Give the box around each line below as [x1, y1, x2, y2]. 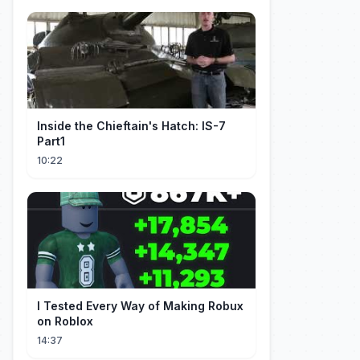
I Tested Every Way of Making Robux [37, 299, 243, 313]
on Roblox [37, 314, 93, 328]
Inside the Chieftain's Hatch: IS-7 [37, 119, 226, 133]
